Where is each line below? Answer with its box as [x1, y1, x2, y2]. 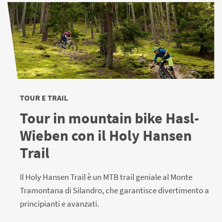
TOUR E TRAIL [20, 93, 68, 103]
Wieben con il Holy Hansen [20, 126, 192, 145]
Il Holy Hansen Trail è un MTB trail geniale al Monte [20, 171, 192, 183]
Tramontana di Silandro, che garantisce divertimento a [20, 185, 209, 196]
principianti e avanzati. [20, 198, 99, 210]
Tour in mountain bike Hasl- [20, 109, 199, 128]
